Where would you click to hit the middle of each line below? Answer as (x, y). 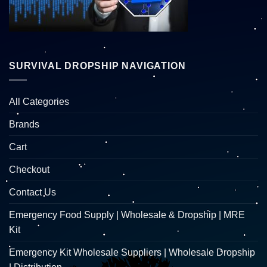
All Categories (39, 102)
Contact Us (32, 193)
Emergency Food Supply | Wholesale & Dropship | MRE (127, 215)
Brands (24, 125)
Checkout (29, 170)
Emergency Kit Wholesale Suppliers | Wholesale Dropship (132, 253)
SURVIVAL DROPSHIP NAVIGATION (97, 66)
